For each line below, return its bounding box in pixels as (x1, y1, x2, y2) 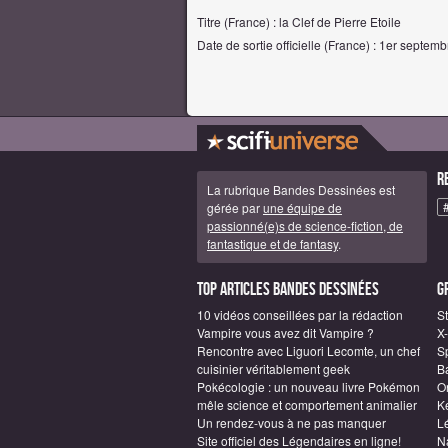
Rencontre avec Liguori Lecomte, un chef (197, 341, 420, 359)
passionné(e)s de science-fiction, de (207, 216, 403, 234)
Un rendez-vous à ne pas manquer (197, 413, 386, 431)
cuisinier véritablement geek (197, 359, 350, 377)
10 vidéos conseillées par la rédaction (197, 305, 403, 323)
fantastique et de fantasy (207, 234, 338, 252)
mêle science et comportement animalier (197, 395, 417, 413)
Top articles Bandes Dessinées (197, 278, 379, 300)
